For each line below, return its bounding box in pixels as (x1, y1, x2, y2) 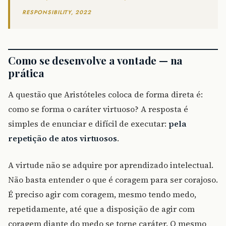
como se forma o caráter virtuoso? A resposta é (8, 103, 188, 115)
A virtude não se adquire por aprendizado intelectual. (8, 159, 213, 171)
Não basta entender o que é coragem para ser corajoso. (8, 174, 218, 185)
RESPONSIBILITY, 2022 (22, 8, 91, 16)
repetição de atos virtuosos (8, 132, 117, 144)
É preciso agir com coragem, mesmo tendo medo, (8, 188, 196, 200)
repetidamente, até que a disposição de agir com (8, 203, 195, 214)
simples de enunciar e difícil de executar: (8, 118, 168, 129)
